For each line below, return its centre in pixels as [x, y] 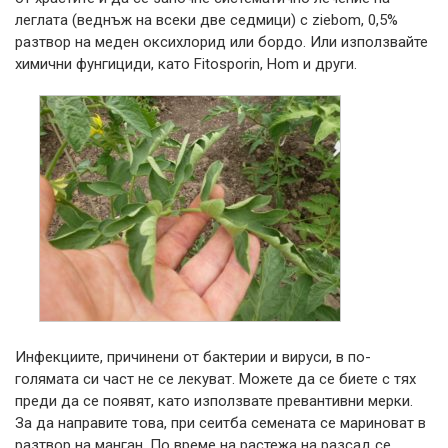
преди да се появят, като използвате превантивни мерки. [214, 400]
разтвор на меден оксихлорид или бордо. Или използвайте [221, 41]
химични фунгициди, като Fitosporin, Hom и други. [186, 63]
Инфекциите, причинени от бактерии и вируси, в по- [193, 356]
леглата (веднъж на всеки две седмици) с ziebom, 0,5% [206, 19]
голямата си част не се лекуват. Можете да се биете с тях [215, 378]
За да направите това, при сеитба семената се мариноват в [220, 422]
